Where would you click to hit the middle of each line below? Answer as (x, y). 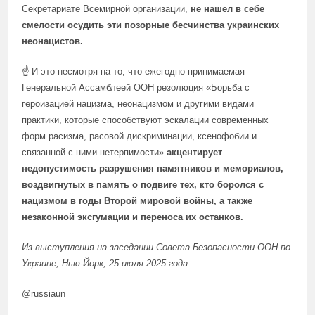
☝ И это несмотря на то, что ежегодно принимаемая (134, 71)
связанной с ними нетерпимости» (95, 152)
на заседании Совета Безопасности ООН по (193, 247)
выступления (65, 247)
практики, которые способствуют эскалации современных (146, 120)
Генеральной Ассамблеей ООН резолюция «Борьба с (136, 88)
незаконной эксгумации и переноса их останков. (133, 217)
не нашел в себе (228, 9)
